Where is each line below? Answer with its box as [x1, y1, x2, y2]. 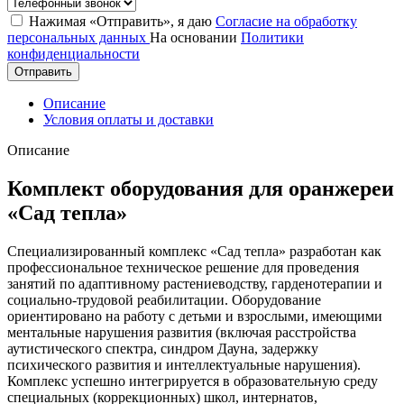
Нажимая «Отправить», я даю [29, 13, 216, 29]
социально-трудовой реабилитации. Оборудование [7, 291, 321, 308]
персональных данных [7, 29, 150, 45]
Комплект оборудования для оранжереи [7, 176, 394, 200]
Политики [241, 29, 304, 45]
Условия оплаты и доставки [43, 111, 214, 127]
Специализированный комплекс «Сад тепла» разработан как [7, 243, 381, 259]
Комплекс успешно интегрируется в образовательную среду [7, 372, 378, 389]
